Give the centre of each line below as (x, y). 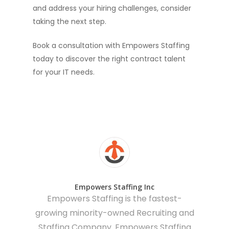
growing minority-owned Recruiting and (114, 213)
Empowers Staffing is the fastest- (114, 199)
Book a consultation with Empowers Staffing (111, 45)
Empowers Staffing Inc (114, 187)
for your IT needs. (64, 72)
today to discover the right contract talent (109, 59)
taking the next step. (70, 21)
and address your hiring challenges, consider (112, 8)
